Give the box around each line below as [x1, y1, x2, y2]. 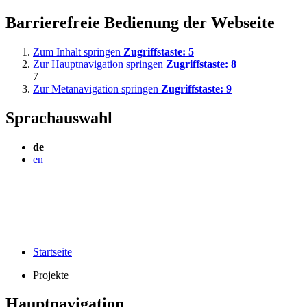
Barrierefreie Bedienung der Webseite [5, 13, 275, 32]
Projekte [33, 269, 69, 281]
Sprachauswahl [5, 108, 112, 127]
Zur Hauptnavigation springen [33, 58, 166, 70]
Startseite [33, 245, 72, 258]
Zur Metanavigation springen [33, 82, 161, 95]
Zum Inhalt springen [33, 45, 123, 58]
